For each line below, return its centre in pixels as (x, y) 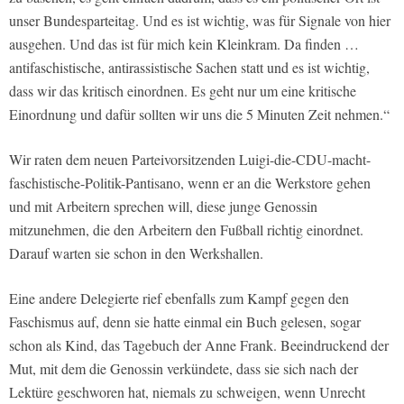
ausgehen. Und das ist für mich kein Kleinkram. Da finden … (184, 44)
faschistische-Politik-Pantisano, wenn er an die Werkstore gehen (190, 183)
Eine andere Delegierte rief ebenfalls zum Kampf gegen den (179, 298)
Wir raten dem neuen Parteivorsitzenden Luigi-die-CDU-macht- (190, 160)
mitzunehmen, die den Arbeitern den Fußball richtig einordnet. (186, 230)
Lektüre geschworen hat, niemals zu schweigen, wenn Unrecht (187, 392)
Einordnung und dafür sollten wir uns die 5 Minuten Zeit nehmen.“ (199, 115)
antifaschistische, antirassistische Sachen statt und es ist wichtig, (189, 68)
